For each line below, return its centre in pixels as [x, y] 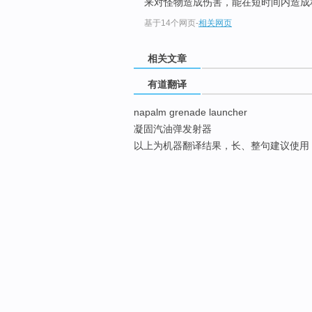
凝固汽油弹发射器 [173, 129]
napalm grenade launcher [190, 112]
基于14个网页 [170, 23]
